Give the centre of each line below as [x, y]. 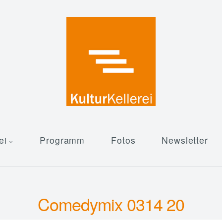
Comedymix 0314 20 [111, 204]
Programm [62, 140]
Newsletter [185, 140]
